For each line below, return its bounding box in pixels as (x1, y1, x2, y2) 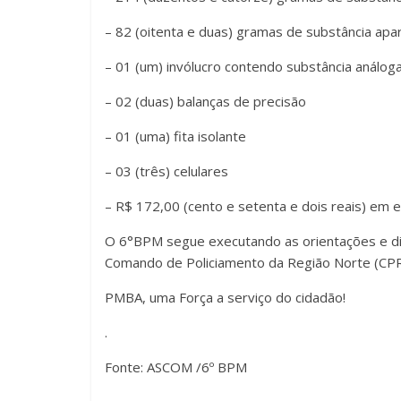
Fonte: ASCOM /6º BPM (105, 357, 247, 376)
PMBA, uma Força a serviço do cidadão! (105, 287, 346, 306)
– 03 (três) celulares (105, 161, 228, 180)
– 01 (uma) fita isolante (105, 126, 246, 145)
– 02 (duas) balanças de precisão (105, 91, 306, 110)
